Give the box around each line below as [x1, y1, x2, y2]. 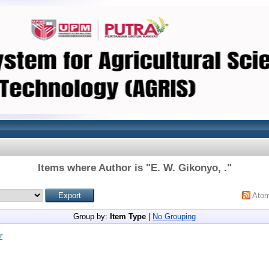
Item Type [110, 212, 146, 221]
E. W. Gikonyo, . [150, 162, 227, 174]
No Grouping [153, 212, 196, 221]
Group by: [73, 212, 110, 221]
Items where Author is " [37, 162, 151, 174]
